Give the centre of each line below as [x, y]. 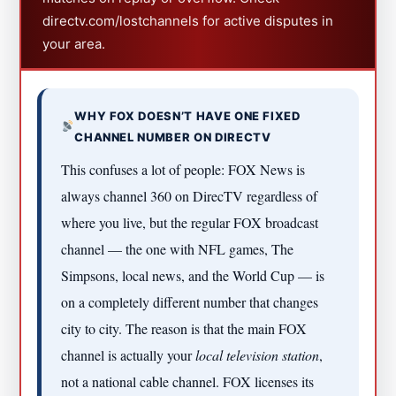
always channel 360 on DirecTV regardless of [190, 195]
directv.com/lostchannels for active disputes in [188, 20]
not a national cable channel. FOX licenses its [188, 381]
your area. [74, 43]
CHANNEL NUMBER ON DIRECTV [173, 137]
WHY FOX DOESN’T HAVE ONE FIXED [187, 115]
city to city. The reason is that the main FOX [184, 328]
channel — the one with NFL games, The [178, 248]
